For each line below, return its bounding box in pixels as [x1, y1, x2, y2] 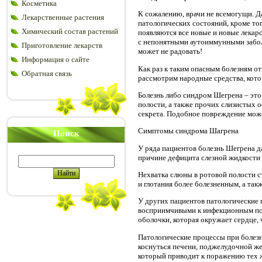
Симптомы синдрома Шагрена [138, 126, 239, 136]
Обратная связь [22, 69, 72, 78]
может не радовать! [138, 47, 202, 56]
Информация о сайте [22, 55, 89, 64]
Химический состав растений [22, 27, 118, 36]
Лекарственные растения [22, 13, 104, 22]
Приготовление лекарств [22, 41, 102, 50]
